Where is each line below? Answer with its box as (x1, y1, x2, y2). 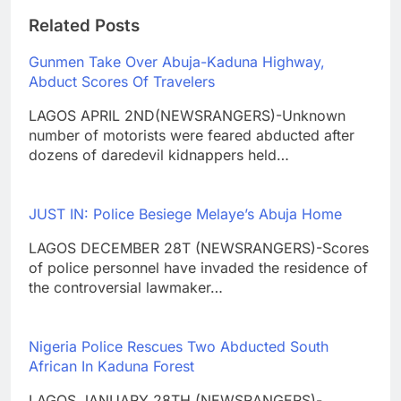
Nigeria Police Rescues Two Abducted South (29, 337, 328, 356)
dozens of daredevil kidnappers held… (29, 146, 289, 165)
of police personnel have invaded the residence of (29, 259, 368, 277)
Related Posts (29, 14, 140, 36)
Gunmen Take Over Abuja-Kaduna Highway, (29, 53, 325, 72)
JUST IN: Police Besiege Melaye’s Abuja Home (29, 205, 342, 224)
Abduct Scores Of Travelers (29, 73, 215, 91)
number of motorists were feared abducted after (29, 126, 354, 145)
